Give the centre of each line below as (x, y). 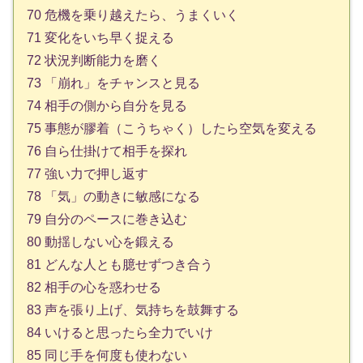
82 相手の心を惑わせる (94, 287)
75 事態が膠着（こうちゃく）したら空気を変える (172, 128)
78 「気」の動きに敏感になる (113, 196)
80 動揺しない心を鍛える (100, 241)
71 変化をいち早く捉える (100, 37)
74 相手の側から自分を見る (107, 105)
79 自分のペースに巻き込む (107, 219)
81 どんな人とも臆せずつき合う (120, 264)
